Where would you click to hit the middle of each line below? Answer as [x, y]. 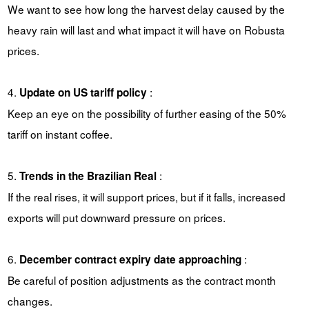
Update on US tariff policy [83, 92]
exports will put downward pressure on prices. [116, 217]
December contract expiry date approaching [130, 259]
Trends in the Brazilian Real [88, 176]
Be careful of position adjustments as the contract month [141, 280]
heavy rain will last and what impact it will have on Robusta [146, 29]
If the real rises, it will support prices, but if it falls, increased [146, 196]
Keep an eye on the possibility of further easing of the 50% [147, 113]
